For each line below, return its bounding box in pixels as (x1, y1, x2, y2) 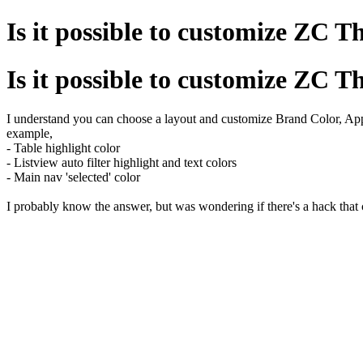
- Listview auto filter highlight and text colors (6, 156, 237, 170)
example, (6, 126, 56, 141)
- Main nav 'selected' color (6, 170, 140, 185)
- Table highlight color (6, 141, 120, 156)
